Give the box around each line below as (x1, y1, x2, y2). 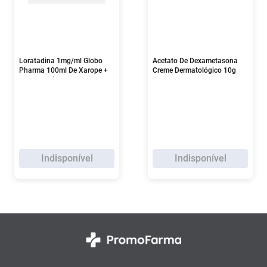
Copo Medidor (19, 76, 65, 85)
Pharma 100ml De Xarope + (19, 66, 108, 75)
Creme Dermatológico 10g (153, 66, 236, 75)
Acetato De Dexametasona (153, 57, 238, 66)
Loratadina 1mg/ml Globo (19, 57, 103, 66)
